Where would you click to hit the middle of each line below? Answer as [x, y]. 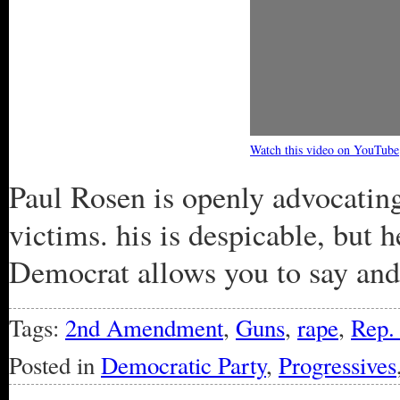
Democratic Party [183, 365]
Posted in [55, 365]
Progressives [337, 365]
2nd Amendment [144, 328]
